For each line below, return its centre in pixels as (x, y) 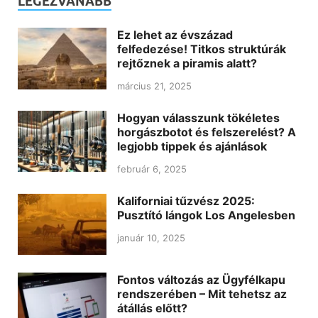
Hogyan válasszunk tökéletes (198, 118)
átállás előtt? (152, 308)
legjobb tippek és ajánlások (192, 147)
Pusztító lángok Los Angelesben (206, 215)
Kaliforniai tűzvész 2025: (186, 201)
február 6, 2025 (152, 169)
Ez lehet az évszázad (175, 35)
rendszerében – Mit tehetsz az (202, 294)
